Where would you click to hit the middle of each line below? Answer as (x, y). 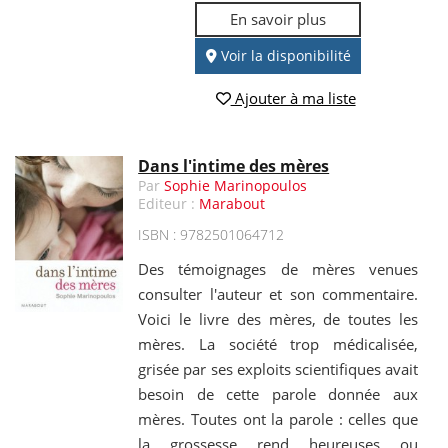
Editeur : (169, 204)
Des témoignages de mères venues (278, 269)
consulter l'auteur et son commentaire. (278, 294)
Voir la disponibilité (283, 55)
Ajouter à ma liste (293, 98)
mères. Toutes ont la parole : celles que (278, 419)
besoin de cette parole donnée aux (278, 394)
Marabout (232, 204)
